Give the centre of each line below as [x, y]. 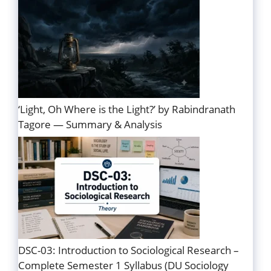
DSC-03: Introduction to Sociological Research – [129, 250]
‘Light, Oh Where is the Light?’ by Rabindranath [127, 109]
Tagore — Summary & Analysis [90, 124]
